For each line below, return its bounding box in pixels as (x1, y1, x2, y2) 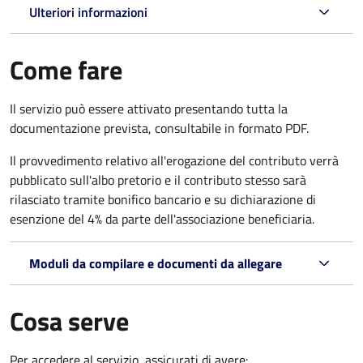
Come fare (10, 49, 122, 89)
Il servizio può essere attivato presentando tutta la (10, 98, 288, 118)
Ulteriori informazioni (29, 2, 147, 22)
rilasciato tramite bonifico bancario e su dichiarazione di (10, 189, 316, 209)
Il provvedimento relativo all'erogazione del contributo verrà (10, 150, 339, 170)
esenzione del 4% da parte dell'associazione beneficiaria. (10, 208, 314, 228)
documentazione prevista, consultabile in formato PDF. (10, 117, 309, 138)
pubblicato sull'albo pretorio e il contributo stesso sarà (10, 169, 306, 190)
